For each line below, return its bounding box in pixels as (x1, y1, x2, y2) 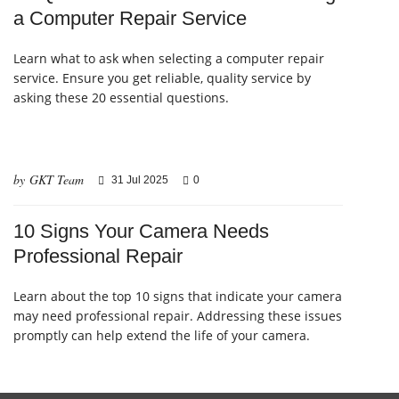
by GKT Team (13, 171, 84, 189)
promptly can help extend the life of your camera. (13, 327, 310, 345)
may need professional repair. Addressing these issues (13, 307, 342, 325)
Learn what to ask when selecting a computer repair (13, 50, 324, 68)
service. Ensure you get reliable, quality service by (13, 69, 311, 87)
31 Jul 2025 (111, 174, 168, 187)
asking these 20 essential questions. (13, 89, 229, 107)
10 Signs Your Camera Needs (13, 220, 269, 243)
